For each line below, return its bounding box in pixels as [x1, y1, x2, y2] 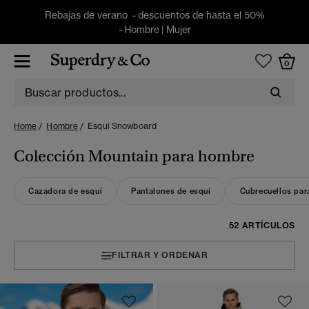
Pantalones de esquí [131, 186, 211, 196]
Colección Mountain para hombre [14, 146, 255, 166]
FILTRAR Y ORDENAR [112, 250, 208, 260]
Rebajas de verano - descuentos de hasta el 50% [44, 9, 265, 21]
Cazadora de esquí [28, 186, 103, 196]
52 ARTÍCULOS [228, 220, 295, 230]
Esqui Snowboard [88, 121, 157, 131]
